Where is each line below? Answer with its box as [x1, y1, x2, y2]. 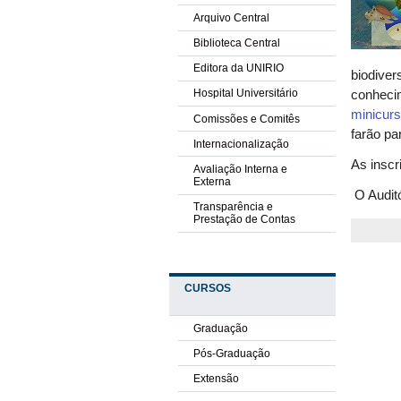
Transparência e [192, 200, 273, 214]
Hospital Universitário [192, 87, 298, 100]
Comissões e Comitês [192, 112, 300, 125]
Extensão [192, 371, 239, 385]
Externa [192, 175, 231, 189]
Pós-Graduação [192, 346, 270, 360]
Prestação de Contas [192, 213, 295, 226]
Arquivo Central [192, 11, 269, 24]
